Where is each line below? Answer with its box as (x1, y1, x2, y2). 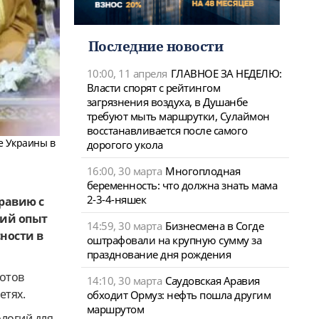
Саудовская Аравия (165, 273, 260, 288)
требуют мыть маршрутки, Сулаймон (86, 108, 270, 123)
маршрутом (86, 301, 144, 316)
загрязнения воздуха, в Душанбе (86, 94, 248, 109)
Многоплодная (165, 163, 240, 178)
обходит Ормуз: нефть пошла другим (86, 287, 271, 302)
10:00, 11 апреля (86, 66, 167, 80)
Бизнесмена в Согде (165, 218, 263, 233)
